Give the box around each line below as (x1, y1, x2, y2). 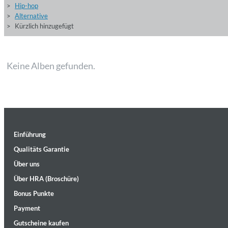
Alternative (15, 12, 48, 20)
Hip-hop (15, 2, 38, 10)
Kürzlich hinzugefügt (15, 22, 74, 30)
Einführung (14, 130, 46, 138)
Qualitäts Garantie (14, 145, 69, 153)
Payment (14, 204, 40, 212)
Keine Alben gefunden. (7, 60, 95, 71)
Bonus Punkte (14, 189, 54, 197)
